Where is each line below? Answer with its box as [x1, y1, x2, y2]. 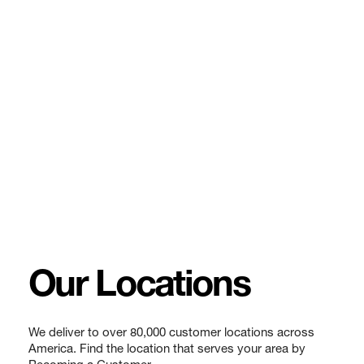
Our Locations [28, 270, 249, 306]
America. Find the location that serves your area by [28, 344, 305, 356]
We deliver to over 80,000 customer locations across [28, 327, 314, 340]
